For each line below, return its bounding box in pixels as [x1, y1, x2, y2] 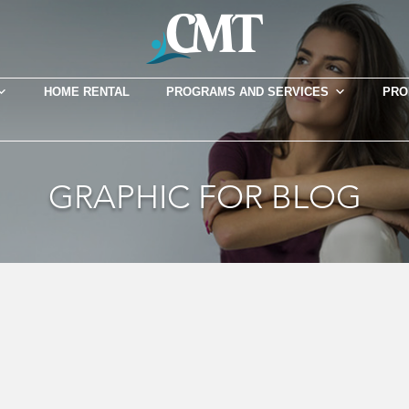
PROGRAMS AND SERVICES [165, 85, 329, 99]
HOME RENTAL [43, 85, 130, 99]
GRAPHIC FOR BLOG [47, 175, 362, 220]
